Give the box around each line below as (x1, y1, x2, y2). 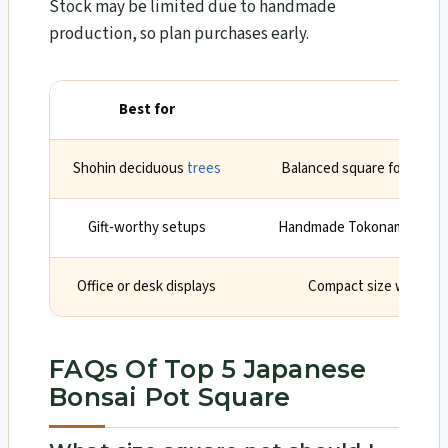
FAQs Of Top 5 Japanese (49, 353, 367, 384)
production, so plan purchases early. (49, 22, 309, 47)
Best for (118, 99, 175, 121)
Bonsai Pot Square (49, 381, 291, 412)
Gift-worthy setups (87, 217, 206, 239)
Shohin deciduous (72, 158, 187, 180)
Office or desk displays (77, 276, 216, 298)
